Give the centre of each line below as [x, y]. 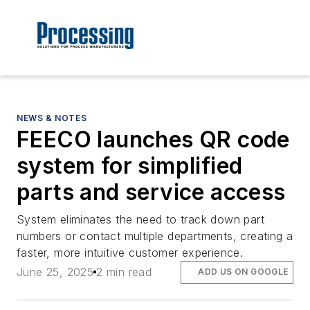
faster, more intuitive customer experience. [130, 253]
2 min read [124, 272]
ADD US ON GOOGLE [243, 272]
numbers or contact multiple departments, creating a [155, 236]
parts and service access [151, 192]
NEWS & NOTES [52, 118]
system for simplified [130, 166]
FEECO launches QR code [153, 140]
